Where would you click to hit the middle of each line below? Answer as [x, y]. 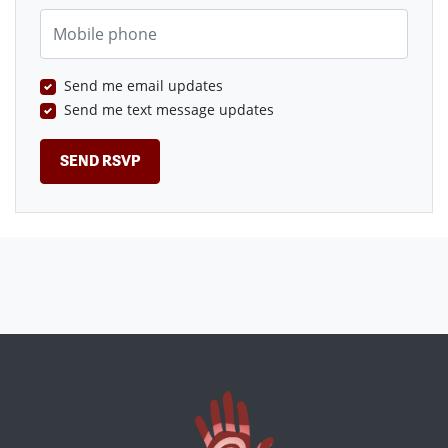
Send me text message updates [169, 109]
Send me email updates [143, 85]
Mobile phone [85, 18]
